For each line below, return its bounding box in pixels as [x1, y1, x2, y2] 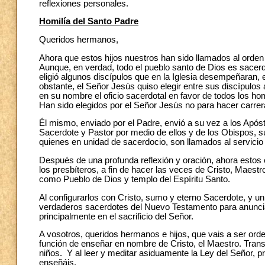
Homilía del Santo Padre [39, 17, 138, 27]
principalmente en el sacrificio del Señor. [39, 211, 193, 221]
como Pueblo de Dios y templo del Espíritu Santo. [39, 174, 230, 184]
